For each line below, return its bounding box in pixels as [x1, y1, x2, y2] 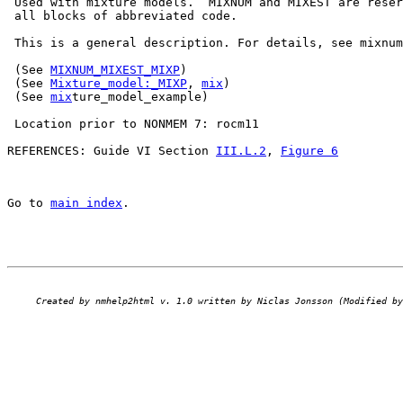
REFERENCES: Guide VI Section [7, 144, 216, 157]
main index [50, 196, 122, 210]
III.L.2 [216, 144, 266, 157]
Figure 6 [281, 144, 338, 157]
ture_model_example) [72, 90, 209, 103]
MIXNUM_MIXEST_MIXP [50, 63, 180, 76]
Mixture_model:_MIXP [50, 76, 187, 90]
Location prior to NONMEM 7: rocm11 [7, 117, 259, 130]
